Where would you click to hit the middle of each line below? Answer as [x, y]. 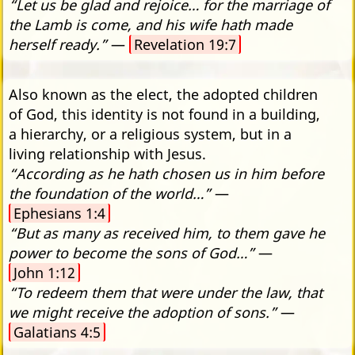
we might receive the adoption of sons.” [143, 312]
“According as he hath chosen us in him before [166, 173]
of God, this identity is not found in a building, [164, 114]
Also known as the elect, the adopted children [163, 94]
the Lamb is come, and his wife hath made [151, 24]
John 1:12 [44, 272]
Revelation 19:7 [185, 44]
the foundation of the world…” [110, 193]
